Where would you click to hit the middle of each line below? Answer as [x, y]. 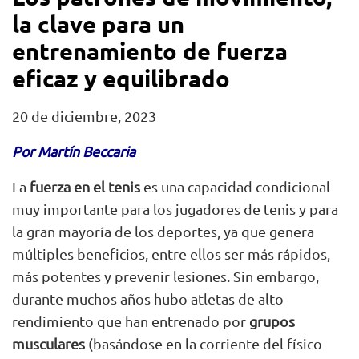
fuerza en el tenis [85, 186]
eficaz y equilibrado [121, 78]
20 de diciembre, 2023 [84, 115]
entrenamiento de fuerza [150, 51]
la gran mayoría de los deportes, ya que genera [163, 231]
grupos [272, 321]
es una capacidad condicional [235, 186]
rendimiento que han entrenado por [131, 321]
